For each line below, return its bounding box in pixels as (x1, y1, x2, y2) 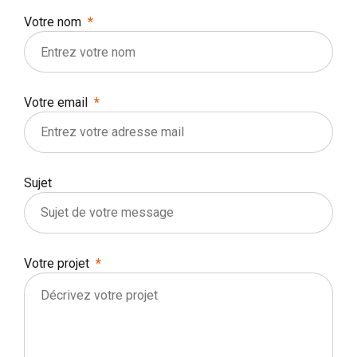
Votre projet (24, 255, 89, 271)
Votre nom (24, 14, 81, 30)
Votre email (24, 94, 88, 110)
